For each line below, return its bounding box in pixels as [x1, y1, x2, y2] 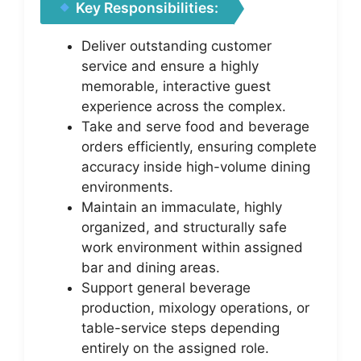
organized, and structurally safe [81, 219, 287, 235]
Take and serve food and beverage [81, 118, 309, 135]
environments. [81, 179, 173, 195]
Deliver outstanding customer [81, 38, 272, 54]
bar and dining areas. [81, 259, 220, 276]
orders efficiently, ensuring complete [81, 139, 317, 155]
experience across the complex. [81, 98, 286, 114]
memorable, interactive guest [81, 78, 271, 94]
